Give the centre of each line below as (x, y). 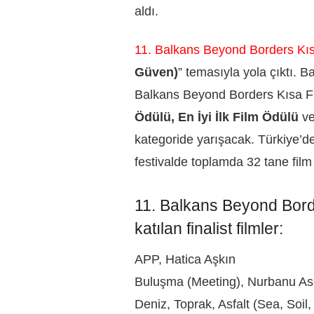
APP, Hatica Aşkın (185, 260)
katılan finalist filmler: (209, 228)
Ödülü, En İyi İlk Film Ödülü (218, 117)
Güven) (156, 72)
